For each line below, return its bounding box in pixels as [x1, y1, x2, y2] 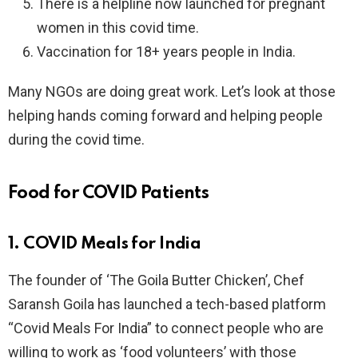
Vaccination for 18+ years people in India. [37, 42, 296, 60]
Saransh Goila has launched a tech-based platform [8, 295, 326, 312]
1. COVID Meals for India [8, 235, 201, 253]
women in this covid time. [37, 18, 199, 36]
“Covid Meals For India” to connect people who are [8, 319, 324, 336]
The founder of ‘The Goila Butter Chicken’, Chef [8, 271, 304, 288]
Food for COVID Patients [8, 184, 209, 202]
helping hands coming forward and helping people [8, 106, 323, 124]
